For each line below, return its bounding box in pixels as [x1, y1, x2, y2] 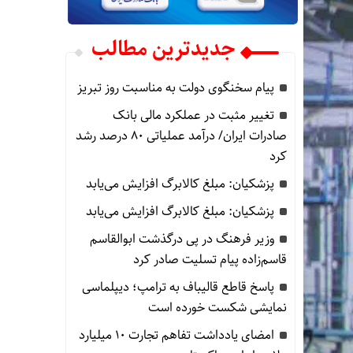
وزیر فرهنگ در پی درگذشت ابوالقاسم [90, 229, 275, 251]
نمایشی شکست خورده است [148, 297, 288, 319]
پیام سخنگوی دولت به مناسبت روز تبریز [77, 77, 275, 99]
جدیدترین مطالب [91, 32, 236, 68]
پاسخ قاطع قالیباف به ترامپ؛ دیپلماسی [82, 277, 275, 299]
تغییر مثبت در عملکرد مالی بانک [113, 105, 275, 127]
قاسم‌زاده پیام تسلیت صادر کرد [133, 249, 288, 271]
